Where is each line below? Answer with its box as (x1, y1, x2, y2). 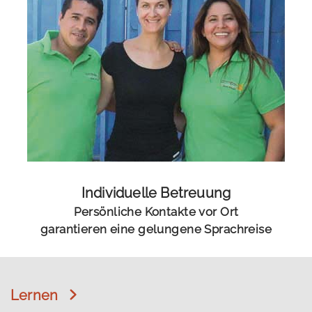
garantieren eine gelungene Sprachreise (40, 221, 272, 236)
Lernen (10, 286, 58, 304)
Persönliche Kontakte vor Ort (73, 204, 239, 219)
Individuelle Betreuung (81, 184, 231, 201)
